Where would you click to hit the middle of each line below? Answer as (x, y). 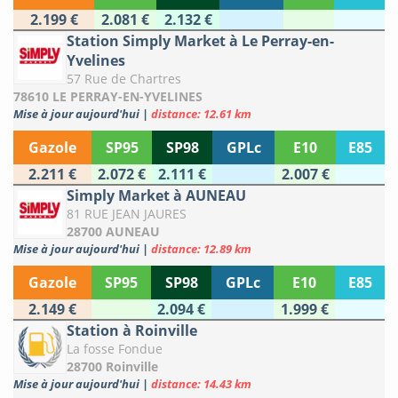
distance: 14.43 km (201, 384)
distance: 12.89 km (201, 249)
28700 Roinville (112, 367)
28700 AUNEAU (113, 232)
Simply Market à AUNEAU (156, 196)
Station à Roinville (132, 331)
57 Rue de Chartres (124, 79)
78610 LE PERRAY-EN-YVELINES (108, 97)
